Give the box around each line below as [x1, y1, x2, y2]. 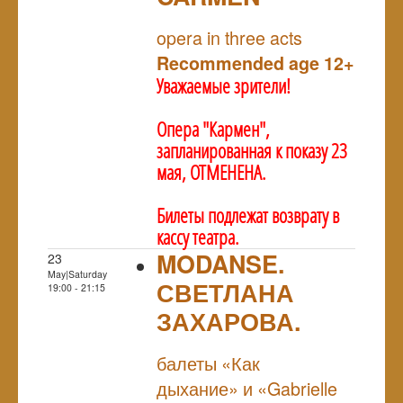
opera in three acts [157, 23, 302, 50]
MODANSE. [157, 246, 284, 281]
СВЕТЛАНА [157, 274, 294, 309]
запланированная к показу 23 [157, 137, 347, 164]
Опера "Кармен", [157, 115, 270, 142]
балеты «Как [157, 349, 260, 376]
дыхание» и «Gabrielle [157, 374, 337, 401]
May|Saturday [48, 266, 107, 281]
